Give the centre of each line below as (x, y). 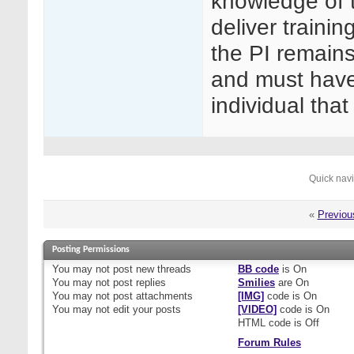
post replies (138, 283)
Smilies (256, 283)
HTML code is (271, 323)
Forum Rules (269, 343)
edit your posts (145, 310)
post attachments (151, 296)
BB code (258, 269)
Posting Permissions (91, 250)
